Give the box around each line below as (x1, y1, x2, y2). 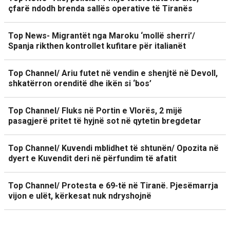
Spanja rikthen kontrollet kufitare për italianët (8, 41, 186, 51)
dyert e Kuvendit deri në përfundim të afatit (8, 154, 177, 163)
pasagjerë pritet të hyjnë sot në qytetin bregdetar (8, 116, 201, 126)
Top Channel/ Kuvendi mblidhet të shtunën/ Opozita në (8, 143, 219, 153)
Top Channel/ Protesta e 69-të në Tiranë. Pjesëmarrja (8, 181, 218, 190)
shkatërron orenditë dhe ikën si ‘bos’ (8, 79, 151, 88)
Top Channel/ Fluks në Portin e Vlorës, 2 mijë (8, 106, 182, 116)
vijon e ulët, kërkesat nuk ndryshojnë (8, 191, 151, 201)
